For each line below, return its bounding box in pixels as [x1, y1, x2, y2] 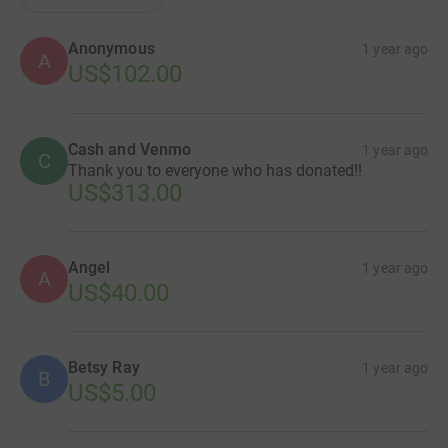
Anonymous [68, 38, 155, 58]
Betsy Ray [68, 357, 140, 377]
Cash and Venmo [68, 139, 192, 159]
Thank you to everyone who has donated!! [68, 160, 362, 180]
